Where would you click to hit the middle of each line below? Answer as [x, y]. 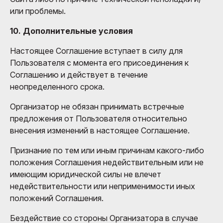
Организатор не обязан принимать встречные [97, 106]
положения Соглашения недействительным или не [107, 162]
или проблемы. [38, 11]
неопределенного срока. [57, 86]
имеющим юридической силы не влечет [86, 174]
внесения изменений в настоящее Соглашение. [100, 130]
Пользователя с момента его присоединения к [99, 62]
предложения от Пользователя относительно [99, 118]
